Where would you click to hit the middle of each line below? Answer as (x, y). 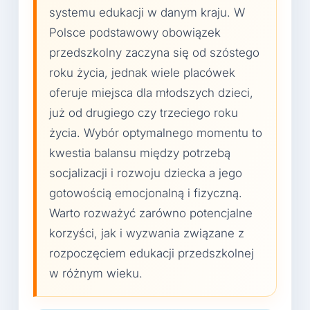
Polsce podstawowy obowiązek (135, 33)
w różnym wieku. (96, 273)
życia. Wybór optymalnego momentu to (156, 133)
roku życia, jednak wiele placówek (142, 73)
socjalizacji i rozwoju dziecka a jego (146, 173)
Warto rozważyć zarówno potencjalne (151, 213)
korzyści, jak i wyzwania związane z (147, 233)
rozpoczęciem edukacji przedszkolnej (152, 253)
